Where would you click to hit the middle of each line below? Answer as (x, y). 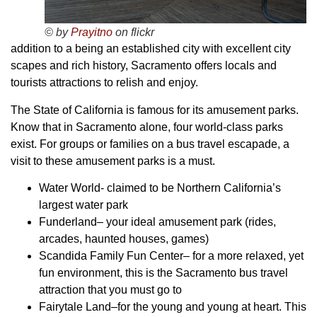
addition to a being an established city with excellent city (151, 49)
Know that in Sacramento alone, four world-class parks (147, 127)
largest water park (83, 204)
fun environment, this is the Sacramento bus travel (163, 272)
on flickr (133, 33)
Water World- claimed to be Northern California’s (160, 188)
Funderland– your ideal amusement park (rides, (157, 221)
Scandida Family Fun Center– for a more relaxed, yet (171, 255)
